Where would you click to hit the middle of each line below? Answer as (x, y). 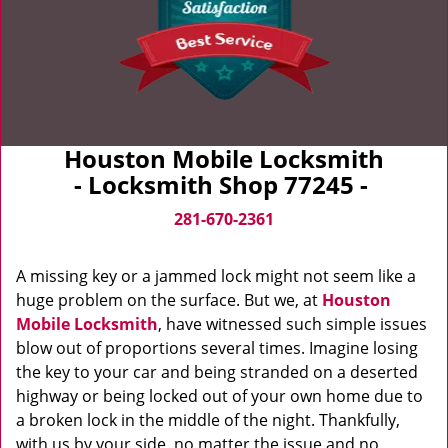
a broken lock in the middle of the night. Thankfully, (208, 420)
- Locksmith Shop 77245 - (224, 184)
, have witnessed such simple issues (292, 324)
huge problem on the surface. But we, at (169, 300)
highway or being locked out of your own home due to (219, 396)
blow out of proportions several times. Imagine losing (217, 348)
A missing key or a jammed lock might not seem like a (216, 276)
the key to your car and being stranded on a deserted (217, 372)
